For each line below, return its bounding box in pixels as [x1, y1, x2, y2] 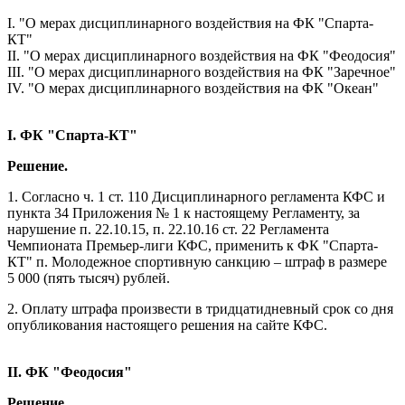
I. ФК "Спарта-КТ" [7, 127, 137, 143]
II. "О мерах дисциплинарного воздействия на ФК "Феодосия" [7, 47, 396, 63]
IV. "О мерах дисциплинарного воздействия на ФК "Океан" [7, 80, 379, 96]
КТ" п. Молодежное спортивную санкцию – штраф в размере [7, 253, 387, 269]
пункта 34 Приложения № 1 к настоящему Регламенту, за [7, 204, 360, 221]
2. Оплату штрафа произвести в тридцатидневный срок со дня [7, 300, 393, 316]
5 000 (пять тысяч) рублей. [7, 269, 170, 286]
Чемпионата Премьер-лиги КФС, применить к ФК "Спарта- [7, 237, 378, 253]
